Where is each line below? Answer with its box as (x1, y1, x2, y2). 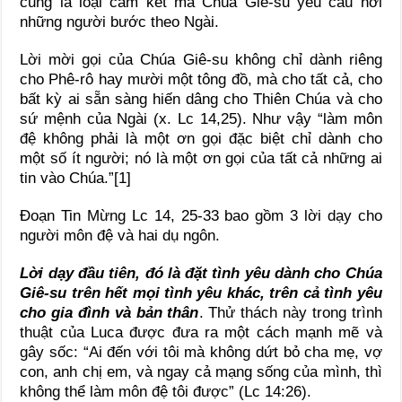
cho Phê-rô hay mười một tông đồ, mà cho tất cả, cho (20, 70, 382, 88)
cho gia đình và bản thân (20, 303, 199, 321)
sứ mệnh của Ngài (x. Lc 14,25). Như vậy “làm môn (20, 109, 382, 127)
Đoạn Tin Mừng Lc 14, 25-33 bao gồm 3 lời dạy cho (20, 206, 382, 224)
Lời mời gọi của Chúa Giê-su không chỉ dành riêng (20, 50, 382, 68)
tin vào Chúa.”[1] (20, 169, 132, 187)
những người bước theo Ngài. (20, 13, 220, 31)
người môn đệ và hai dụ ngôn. (20, 226, 221, 244)
